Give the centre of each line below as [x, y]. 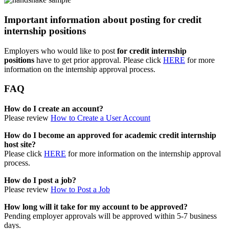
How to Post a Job [80, 189]
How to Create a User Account [100, 118]
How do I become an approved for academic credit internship [110, 135]
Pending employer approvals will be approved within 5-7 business [110, 216]
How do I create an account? [54, 109]
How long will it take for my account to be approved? [96, 207]
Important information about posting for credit [103, 19]
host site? [20, 144]
